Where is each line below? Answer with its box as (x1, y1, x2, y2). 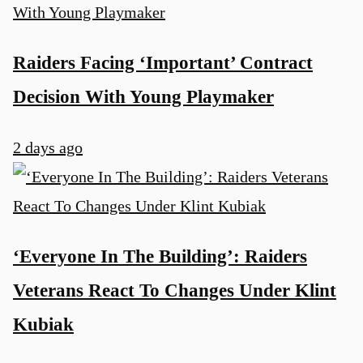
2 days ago (13, 138, 83, 156)
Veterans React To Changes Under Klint (13, 280, 336, 301)
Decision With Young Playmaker (13, 86, 274, 108)
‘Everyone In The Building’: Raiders (13, 246, 307, 267)
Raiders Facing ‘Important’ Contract (13, 52, 313, 74)
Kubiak (13, 314, 74, 335)
